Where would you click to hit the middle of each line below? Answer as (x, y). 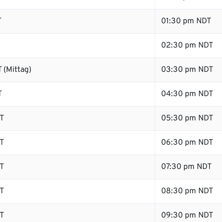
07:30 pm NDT (186, 167)
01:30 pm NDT (186, 21)
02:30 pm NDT (187, 46)
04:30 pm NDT (187, 94)
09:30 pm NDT (187, 216)
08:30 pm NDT (187, 191)
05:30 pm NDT (187, 118)
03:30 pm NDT (187, 70)
